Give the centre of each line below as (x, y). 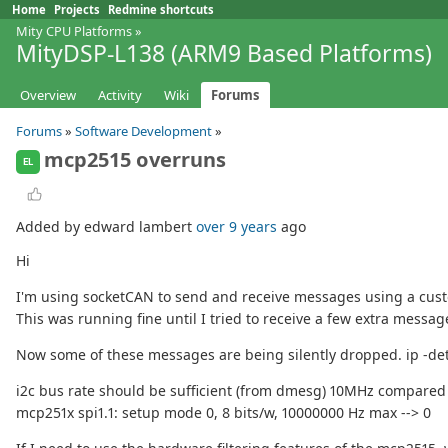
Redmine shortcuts (161, 9)
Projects (77, 9)
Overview (48, 95)
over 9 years (236, 227)
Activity (120, 95)
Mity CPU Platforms (74, 31)
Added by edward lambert (106, 227)
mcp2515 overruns (135, 160)
